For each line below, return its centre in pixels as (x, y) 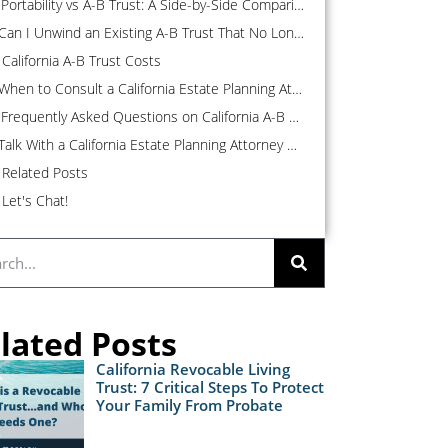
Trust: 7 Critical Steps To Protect (210, 387)
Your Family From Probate (190, 405)
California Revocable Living (193, 369)
